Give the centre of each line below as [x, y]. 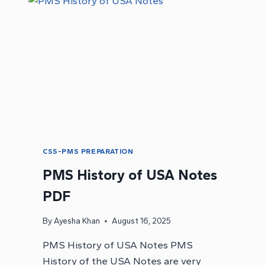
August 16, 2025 [142, 221]
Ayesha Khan [77, 221]
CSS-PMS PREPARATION [88, 151]
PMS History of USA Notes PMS [118, 245]
